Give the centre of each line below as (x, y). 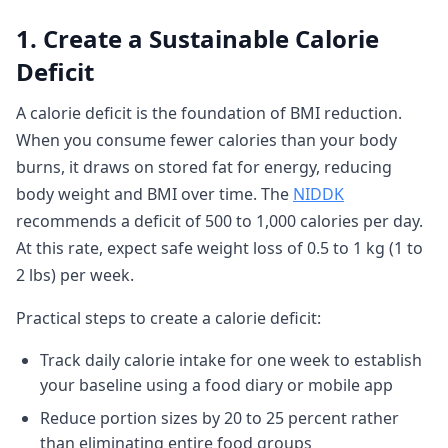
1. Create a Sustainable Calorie (197, 38)
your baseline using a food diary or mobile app (216, 385)
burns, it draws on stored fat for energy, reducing (204, 167)
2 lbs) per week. (75, 275)
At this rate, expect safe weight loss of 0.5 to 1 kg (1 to (219, 248)
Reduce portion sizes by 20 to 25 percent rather (219, 418)
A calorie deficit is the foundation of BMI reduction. (209, 113)
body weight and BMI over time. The (154, 194)
